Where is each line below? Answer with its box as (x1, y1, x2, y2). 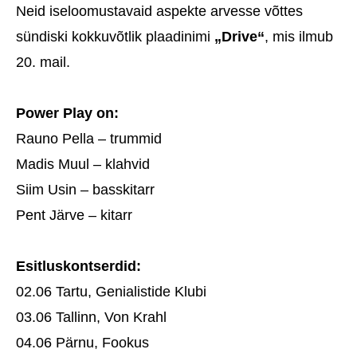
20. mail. (16, 54, 70, 71)
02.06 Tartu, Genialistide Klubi (16, 284, 206, 300)
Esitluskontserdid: (16, 258, 141, 275)
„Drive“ (214, 29, 265, 45)
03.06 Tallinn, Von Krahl (16, 309, 167, 326)
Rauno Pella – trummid (16, 131, 162, 147)
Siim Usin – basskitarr (16, 182, 155, 198)
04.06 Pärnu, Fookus (16, 335, 149, 351)
